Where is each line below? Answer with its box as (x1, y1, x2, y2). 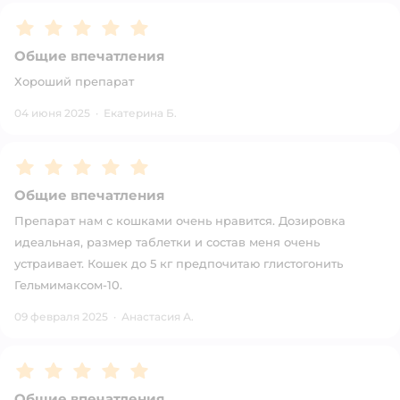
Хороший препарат (14, 74, 134, 88)
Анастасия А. (121, 310, 194, 323)
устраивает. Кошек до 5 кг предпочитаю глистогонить (14, 256, 343, 271)
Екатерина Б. (104, 106, 177, 120)
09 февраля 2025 (14, 310, 108, 323)
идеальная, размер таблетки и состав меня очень (14, 235, 320, 249)
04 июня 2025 (14, 106, 90, 120)
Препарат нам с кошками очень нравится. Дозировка (14, 213, 346, 228)
